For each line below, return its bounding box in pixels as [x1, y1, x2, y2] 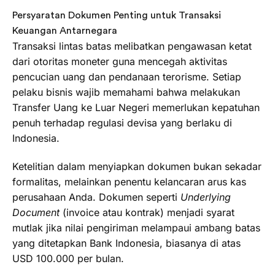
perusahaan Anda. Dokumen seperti [12, 190, 180, 203]
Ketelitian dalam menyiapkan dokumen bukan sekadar [12, 160, 261, 172]
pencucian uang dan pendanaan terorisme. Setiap [12, 70, 241, 83]
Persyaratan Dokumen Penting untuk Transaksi [12, 10, 221, 20]
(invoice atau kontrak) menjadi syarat [60, 206, 234, 219]
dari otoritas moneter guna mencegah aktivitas [12, 55, 227, 68]
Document [12, 206, 60, 219]
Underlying [180, 190, 231, 203]
